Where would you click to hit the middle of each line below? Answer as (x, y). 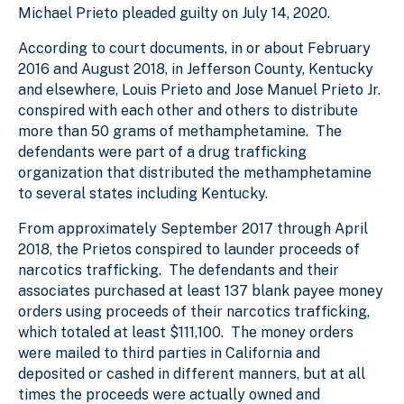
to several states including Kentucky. (143, 193)
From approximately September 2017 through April (193, 228)
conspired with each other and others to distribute (188, 110)
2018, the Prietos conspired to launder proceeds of (189, 249)
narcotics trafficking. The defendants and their (179, 270)
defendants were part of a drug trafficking (162, 151)
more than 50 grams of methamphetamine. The (180, 131)
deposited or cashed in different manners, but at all (192, 373)
